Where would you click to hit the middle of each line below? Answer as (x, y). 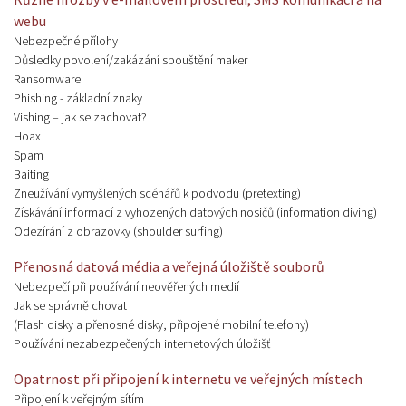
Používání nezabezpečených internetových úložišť (142, 344)
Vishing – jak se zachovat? (80, 117)
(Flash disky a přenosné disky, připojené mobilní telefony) (161, 325)
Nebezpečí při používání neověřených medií (126, 287)
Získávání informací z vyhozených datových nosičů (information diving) (195, 213)
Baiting (31, 174)
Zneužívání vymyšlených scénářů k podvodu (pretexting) (157, 193)
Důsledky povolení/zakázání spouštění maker (130, 60)
